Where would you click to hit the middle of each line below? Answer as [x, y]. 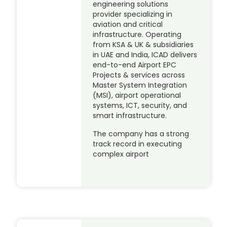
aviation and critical [128, 25]
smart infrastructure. [130, 116]
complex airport [121, 154]
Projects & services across [139, 75]
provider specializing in [133, 14]
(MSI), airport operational [137, 96]
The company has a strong [141, 134]
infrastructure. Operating [137, 35]
